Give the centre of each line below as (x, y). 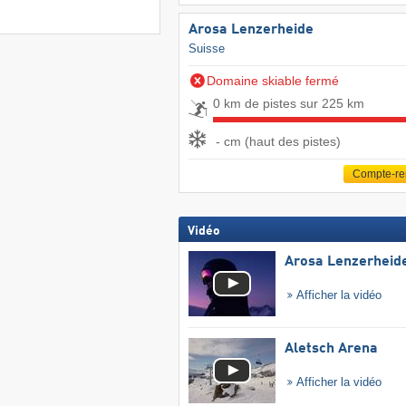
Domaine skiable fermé (272, 81)
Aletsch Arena (331, 349)
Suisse (206, 49)
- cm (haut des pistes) (278, 141)
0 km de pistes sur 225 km (288, 104)
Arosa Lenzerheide (251, 30)
